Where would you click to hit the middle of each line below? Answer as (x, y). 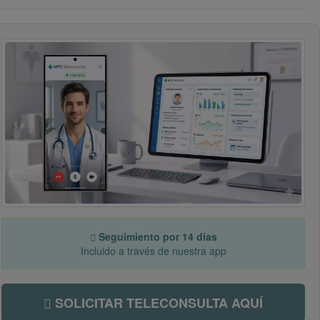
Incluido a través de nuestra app (153, 251)
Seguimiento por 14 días (156, 237)
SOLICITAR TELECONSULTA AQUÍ (157, 303)
